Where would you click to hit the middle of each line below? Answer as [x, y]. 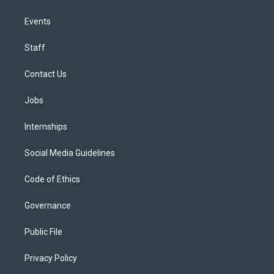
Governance [48, 205]
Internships [46, 126]
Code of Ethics [52, 179]
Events [38, 21]
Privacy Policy [51, 258]
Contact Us [46, 74]
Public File [43, 231]
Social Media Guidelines [70, 153]
